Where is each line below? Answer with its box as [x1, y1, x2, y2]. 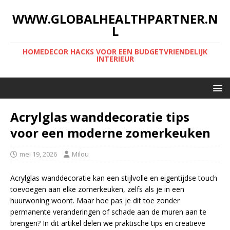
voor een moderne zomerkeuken [10, 124, 210, 141]
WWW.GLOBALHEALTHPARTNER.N [12, 10, 218, 27]
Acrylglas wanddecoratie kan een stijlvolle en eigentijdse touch [10, 173, 217, 183]
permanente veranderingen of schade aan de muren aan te [10, 207, 206, 217]
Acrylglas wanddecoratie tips [10, 108, 189, 125]
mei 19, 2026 [20, 149, 57, 159]
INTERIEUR [96, 54, 134, 64]
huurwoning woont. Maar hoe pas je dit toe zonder [10, 196, 180, 205]
